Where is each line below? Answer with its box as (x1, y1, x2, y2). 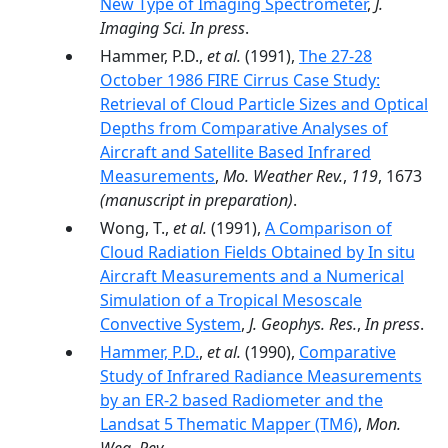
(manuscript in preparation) (100, 189, 293, 211)
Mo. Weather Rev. (223, 165, 343, 187)
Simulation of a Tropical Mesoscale (100, 289, 362, 311)
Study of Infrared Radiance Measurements (100, 365, 422, 387)
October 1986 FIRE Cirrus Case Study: (100, 69, 380, 91)
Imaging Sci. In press (100, 17, 245, 39)
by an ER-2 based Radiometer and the (100, 389, 383, 411)
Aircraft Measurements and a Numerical (100, 265, 404, 287)
